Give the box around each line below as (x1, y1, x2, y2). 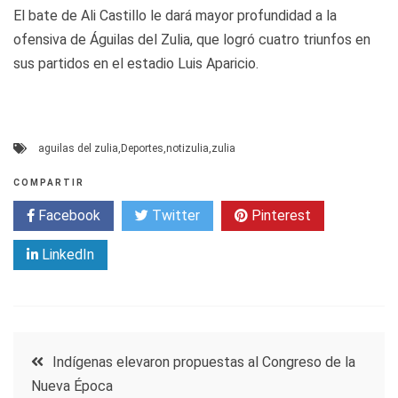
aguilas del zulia (38, 141, 118, 155)
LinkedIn (38, 245, 94, 263)
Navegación (12, 338, 163, 372)
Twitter (148, 206, 200, 224)
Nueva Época (31, 377, 113, 394)
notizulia (166, 141, 209, 155)
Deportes (121, 141, 163, 155)
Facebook (35, 206, 100, 224)
